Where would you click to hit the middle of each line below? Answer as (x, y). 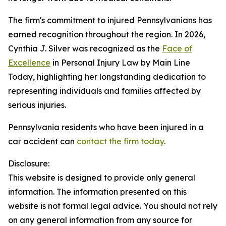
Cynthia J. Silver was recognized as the (85, 48)
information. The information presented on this (97, 192)
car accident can (42, 141)
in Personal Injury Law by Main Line (120, 63)
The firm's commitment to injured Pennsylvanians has (110, 20)
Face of (177, 48)
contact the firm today (120, 141)
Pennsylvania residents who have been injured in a (106, 127)
